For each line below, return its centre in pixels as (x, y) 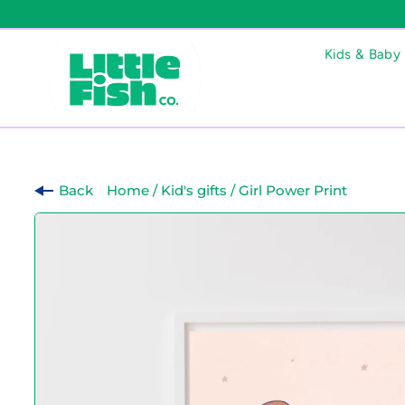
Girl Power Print (292, 190)
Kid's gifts (193, 190)
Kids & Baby (363, 54)
